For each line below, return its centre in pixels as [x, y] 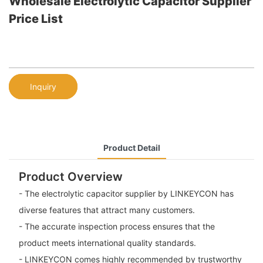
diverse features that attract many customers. [107, 210]
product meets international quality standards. [107, 243]
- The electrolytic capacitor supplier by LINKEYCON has [126, 194]
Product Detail [131, 147]
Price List [36, 19]
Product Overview [70, 176]
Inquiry [43, 86]
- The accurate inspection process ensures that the [117, 227]
